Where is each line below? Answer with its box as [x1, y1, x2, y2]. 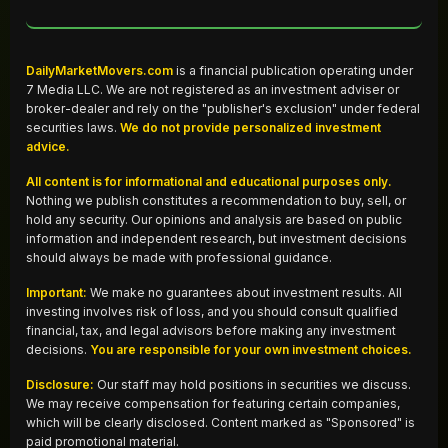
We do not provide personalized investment [120, 120, 381, 135]
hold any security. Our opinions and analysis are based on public [26, 212, 402, 227]
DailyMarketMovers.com [26, 63, 173, 78]
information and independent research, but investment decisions [26, 231, 407, 246]
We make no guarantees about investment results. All [87, 285, 402, 300]
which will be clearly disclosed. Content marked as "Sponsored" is [26, 415, 415, 430]
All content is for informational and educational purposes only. [26, 174, 392, 189]
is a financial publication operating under [173, 63, 413, 78]
